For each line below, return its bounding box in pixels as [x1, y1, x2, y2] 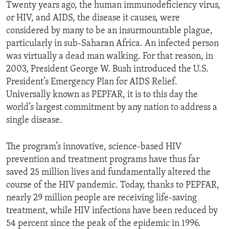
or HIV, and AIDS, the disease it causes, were [6, 13, 180, 24]
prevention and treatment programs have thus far [6, 155, 199, 165]
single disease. [6, 116, 62, 126]
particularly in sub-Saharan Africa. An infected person [6, 39, 219, 49]
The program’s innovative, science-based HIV [6, 142, 181, 152]
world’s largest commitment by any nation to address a [6, 103, 217, 113]
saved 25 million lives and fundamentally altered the [6, 168, 211, 178]
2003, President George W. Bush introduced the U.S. [6, 64, 209, 75]
